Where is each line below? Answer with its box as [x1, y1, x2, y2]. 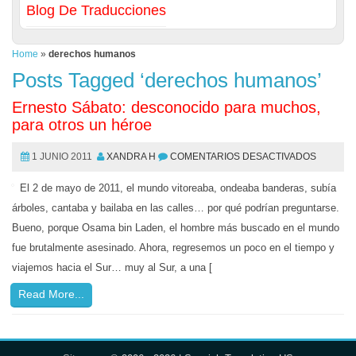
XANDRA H [106, 151, 156, 162]
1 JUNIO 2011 [29, 151, 95, 162]
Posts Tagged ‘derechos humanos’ [12, 68, 322, 92]
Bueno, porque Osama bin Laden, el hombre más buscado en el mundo [12, 222, 339, 234]
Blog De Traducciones [26, 2, 166, 18]
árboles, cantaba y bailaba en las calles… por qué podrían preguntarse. [12, 202, 339, 214]
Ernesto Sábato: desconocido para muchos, [12, 99, 321, 116]
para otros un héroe [12, 116, 152, 133]
